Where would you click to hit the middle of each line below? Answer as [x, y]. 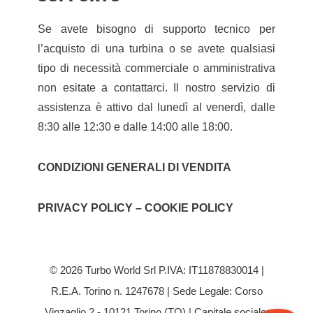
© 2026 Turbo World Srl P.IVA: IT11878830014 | [156, 270]
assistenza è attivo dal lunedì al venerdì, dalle [156, 107]
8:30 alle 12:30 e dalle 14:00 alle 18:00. [136, 126]
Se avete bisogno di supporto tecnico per [156, 29]
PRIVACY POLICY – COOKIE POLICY [136, 208]
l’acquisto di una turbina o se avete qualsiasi [156, 48]
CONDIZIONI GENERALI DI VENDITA [135, 167]
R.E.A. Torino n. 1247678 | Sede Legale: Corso [156, 291]
